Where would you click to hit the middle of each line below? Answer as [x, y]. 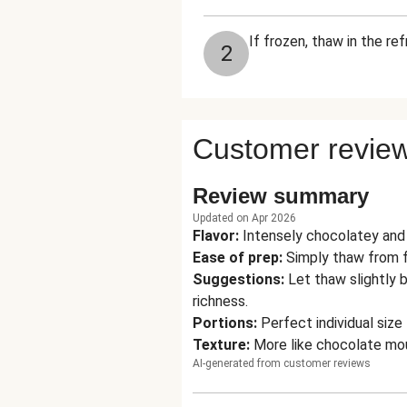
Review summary [281, 196]
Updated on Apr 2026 [244, 218]
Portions [223, 323]
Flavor [214, 236]
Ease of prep [236, 258]
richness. [220, 301]
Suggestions [237, 279]
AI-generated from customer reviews [282, 363]
